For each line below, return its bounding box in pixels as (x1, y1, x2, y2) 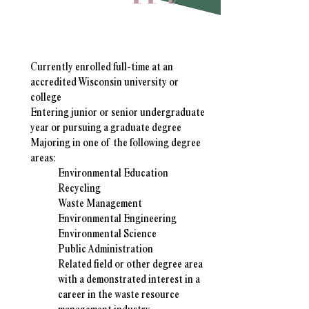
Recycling (58, 181, 101, 195)
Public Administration (58, 241, 153, 255)
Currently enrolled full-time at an (30, 59, 173, 73)
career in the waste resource (58, 287, 179, 301)
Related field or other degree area (58, 257, 203, 270)
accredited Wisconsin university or (30, 74, 179, 88)
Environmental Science (58, 226, 157, 240)
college (30, 90, 61, 103)
